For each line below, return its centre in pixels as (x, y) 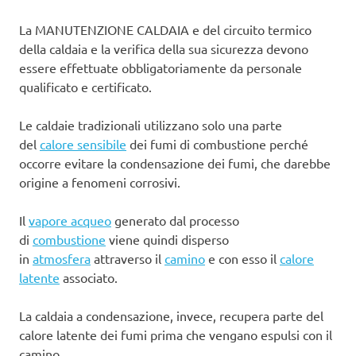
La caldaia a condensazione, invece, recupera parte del (171, 315)
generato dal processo (175, 220)
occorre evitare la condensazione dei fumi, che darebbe (175, 163)
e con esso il (242, 258)
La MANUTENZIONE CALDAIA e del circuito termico (165, 29)
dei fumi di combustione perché (217, 144)
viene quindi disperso (167, 239)
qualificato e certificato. (85, 87)
